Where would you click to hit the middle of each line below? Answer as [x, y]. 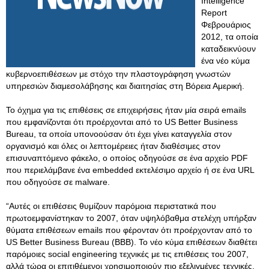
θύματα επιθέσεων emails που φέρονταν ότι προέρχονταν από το [129, 230]
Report [214, 13]
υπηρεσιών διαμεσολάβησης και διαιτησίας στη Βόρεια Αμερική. [125, 86]
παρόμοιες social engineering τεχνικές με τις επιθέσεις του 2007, [127, 254]
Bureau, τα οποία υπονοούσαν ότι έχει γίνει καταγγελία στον [119, 134]
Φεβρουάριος [226, 25]
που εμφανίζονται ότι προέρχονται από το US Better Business [122, 122]
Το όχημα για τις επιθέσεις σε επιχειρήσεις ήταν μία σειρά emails [126, 110]
